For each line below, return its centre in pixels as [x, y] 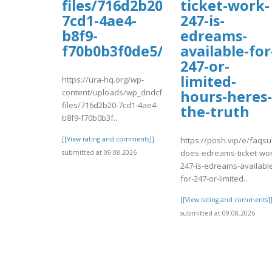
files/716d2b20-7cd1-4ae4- [110, 105]
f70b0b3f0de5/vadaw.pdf [150, 51]
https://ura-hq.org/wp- [103, 79]
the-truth [215, 112]
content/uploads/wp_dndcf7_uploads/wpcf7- [145, 92]
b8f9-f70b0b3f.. [90, 117]
